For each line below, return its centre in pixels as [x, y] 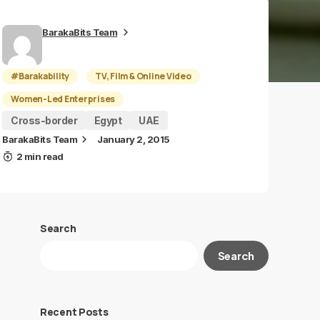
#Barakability [40, 76]
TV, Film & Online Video [143, 76]
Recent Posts [74, 312]
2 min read [40, 156]
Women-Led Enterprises [63, 99]
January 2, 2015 [134, 139]
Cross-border [44, 120]
